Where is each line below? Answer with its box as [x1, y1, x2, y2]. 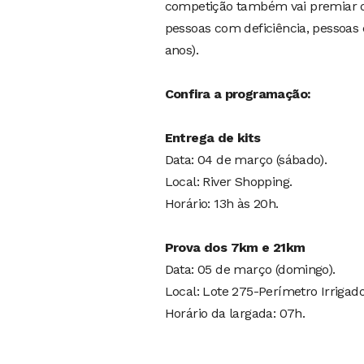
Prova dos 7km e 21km [164, 239, 305, 255]
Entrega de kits [164, 129, 261, 145]
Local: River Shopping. [164, 173, 292, 189]
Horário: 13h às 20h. [164, 195, 279, 211]
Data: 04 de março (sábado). [164, 151, 327, 167]
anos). [164, 41, 198, 58]
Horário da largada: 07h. [164, 305, 305, 321]
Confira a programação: [164, 85, 311, 102]
